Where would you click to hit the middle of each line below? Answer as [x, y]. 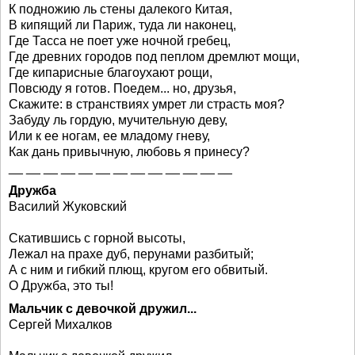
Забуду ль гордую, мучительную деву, [118, 120]
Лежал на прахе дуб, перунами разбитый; [131, 254]
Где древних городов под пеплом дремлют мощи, [154, 57]
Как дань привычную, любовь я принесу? [129, 152]
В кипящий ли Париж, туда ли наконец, [122, 25]
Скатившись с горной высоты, [97, 238]
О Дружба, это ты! [61, 286]
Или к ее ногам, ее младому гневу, [109, 136]
